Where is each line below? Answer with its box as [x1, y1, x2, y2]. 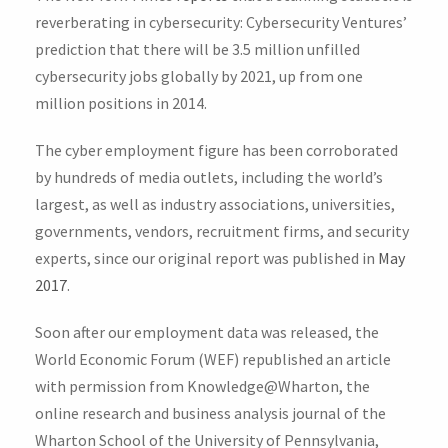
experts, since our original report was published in [35, 247, 378, 268]
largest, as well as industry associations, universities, [35, 193, 395, 214]
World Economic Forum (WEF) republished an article [35, 348, 391, 369]
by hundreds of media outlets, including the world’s [35, 166, 383, 187]
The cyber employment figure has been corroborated [35, 139, 398, 160]
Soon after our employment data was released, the [35, 321, 379, 342]
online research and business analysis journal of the [35, 402, 386, 423]
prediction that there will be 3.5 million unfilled [35, 38, 360, 59]
